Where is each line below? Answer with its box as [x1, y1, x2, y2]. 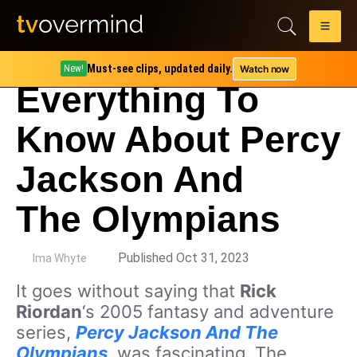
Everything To [16, 79, 259, 120]
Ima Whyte [33, 252, 87, 265]
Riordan [16, 301, 82, 322]
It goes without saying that [16, 280, 240, 301]
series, [16, 322, 76, 343]
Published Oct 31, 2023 [118, 250, 249, 265]
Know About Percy [16, 119, 341, 160]
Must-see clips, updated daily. [87, 62, 233, 75]
